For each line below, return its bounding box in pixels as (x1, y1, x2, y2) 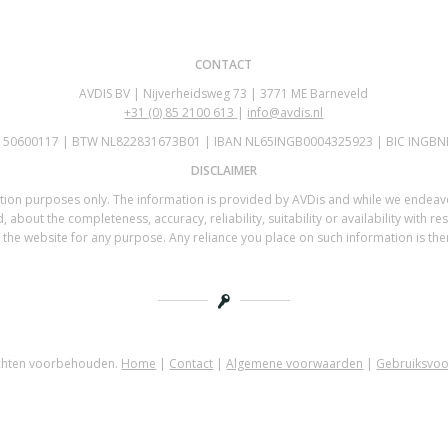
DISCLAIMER (190, 162, 257, 180)
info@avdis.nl (247, 103, 324, 121)
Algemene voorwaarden (226, 354, 364, 372)
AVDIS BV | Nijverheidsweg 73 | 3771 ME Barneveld (79, 84, 369, 102)
